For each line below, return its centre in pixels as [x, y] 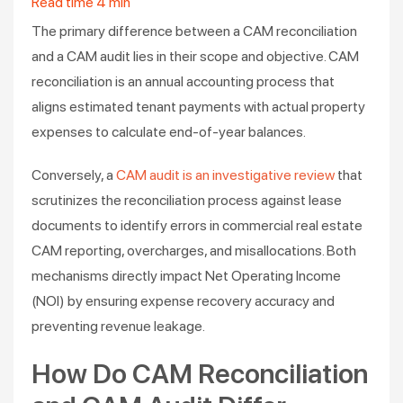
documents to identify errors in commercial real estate [197, 225]
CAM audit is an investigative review [227, 175]
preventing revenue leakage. [118, 326]
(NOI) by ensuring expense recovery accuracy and [183, 301]
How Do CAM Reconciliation [200, 373]
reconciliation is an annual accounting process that [183, 81]
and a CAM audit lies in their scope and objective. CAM [195, 56]
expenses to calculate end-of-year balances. [169, 132]
